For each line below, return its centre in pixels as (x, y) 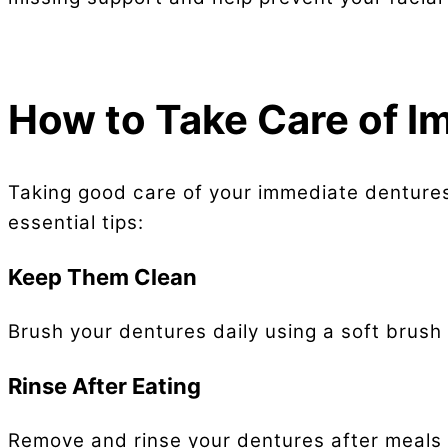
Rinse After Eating (104, 385)
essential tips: (76, 222)
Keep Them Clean (102, 276)
